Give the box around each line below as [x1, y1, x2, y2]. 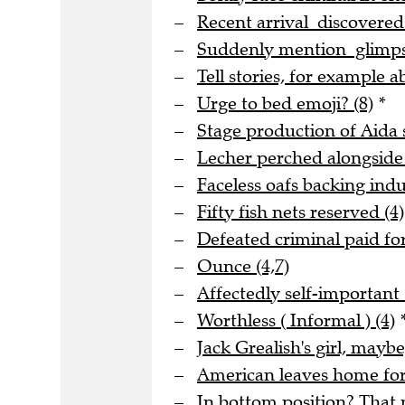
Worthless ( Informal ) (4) [197, 309, 395, 333]
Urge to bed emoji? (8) [197, 92, 373, 116]
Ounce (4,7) [197, 255, 289, 278]
